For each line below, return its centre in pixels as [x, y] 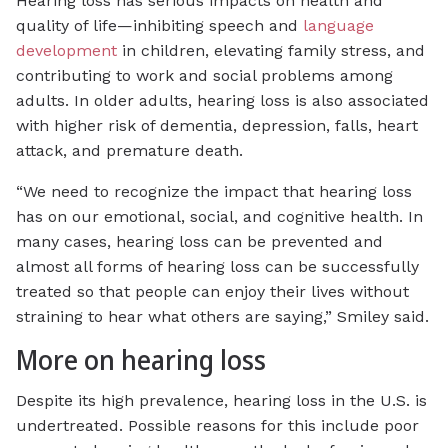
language [338, 26]
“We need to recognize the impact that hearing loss [214, 192]
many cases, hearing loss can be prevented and [199, 242]
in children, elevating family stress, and [271, 51]
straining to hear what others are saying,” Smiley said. [222, 317]
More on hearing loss [141, 360]
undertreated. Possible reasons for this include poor [217, 426]
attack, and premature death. [129, 151]
